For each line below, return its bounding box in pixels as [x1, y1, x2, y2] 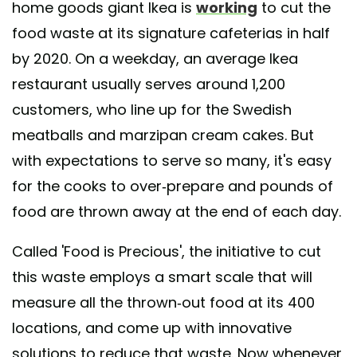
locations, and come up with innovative [12, 317, 292, 338]
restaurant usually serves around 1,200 [12, 73, 285, 94]
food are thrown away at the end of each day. [12, 201, 345, 222]
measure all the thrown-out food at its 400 [12, 292, 315, 312]
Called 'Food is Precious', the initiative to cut [12, 241, 321, 261]
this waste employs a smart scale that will [12, 266, 312, 287]
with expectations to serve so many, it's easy [12, 150, 331, 171]
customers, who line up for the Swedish [12, 99, 292, 120]
